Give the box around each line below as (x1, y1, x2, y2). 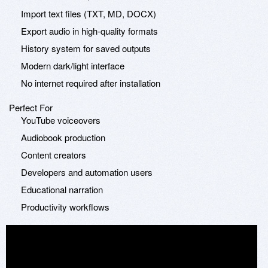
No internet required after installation (21, 76, 160, 89)
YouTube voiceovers (21, 113, 100, 126)
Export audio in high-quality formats (21, 24, 158, 37)
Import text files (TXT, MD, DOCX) (21, 7, 156, 20)
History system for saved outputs (21, 41, 151, 54)
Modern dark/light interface (21, 59, 124, 72)
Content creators (21, 148, 86, 161)
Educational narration (21, 182, 103, 196)
